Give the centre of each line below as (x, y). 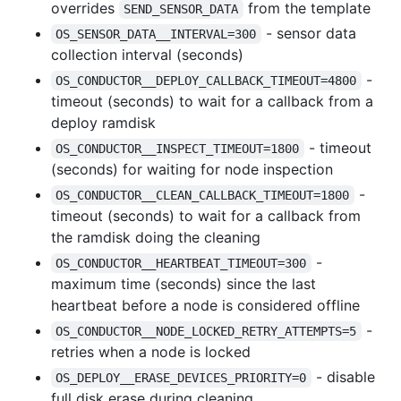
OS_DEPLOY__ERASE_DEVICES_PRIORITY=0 (181, 377)
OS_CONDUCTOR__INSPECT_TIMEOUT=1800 (178, 148)
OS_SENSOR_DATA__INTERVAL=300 (156, 34)
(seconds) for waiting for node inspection (192, 169)
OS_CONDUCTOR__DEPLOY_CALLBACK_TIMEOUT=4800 (206, 80)
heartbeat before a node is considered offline (205, 305)
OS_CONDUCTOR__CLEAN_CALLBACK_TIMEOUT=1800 (203, 195)
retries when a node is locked (151, 351)
